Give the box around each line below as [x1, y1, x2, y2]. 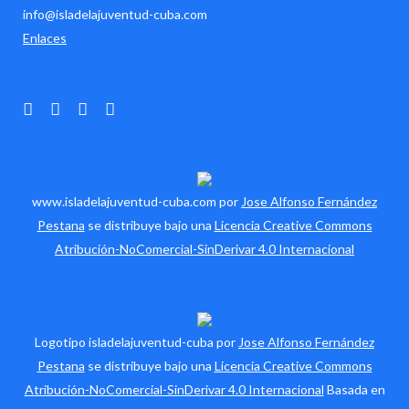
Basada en [323, 382, 385, 397]
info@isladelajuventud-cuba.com [23, 6, 207, 22]
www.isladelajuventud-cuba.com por [32, 194, 241, 209]
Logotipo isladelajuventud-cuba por [35, 334, 238, 350]
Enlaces [23, 30, 67, 46]
